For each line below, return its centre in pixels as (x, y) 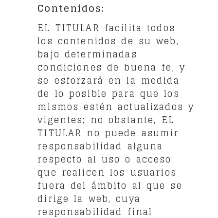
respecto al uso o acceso (105, 159)
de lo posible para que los (109, 93)
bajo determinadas (87, 54)
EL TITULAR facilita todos (106, 27)
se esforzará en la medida (109, 80)
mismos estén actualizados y (116, 106)
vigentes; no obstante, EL (106, 119)
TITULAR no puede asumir (108, 133)
